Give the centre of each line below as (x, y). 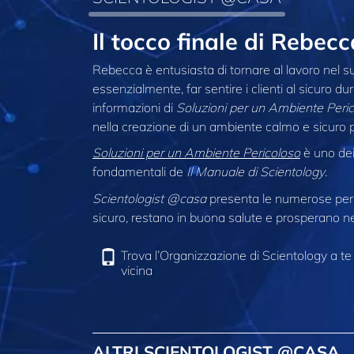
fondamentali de (139, 172)
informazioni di (134, 107)
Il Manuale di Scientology (256, 172)
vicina (137, 271)
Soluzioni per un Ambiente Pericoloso (196, 153)
